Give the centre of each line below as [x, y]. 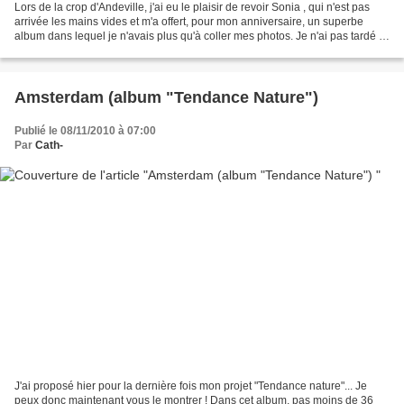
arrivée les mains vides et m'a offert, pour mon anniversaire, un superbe [189, 21]
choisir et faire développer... [82, 50]
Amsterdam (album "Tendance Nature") [166, 97]
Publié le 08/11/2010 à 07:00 [85, 130]
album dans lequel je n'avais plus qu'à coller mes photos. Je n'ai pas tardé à [200, 36]
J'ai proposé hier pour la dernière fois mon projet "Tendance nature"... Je [191, 386]
